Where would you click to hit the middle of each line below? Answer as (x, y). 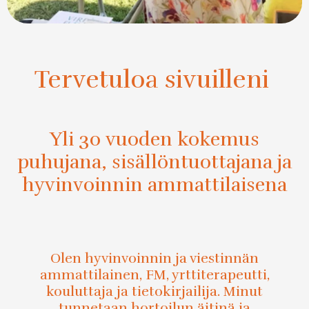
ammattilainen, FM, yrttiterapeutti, (154, 275)
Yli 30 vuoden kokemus (154, 140)
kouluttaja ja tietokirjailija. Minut (154, 292)
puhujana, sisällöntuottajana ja (154, 162)
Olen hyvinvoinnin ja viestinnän (154, 259)
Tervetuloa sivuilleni (151, 80)
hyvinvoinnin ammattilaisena (154, 185)
